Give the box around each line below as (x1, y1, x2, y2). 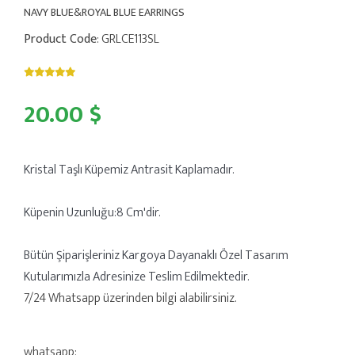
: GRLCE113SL (97, 29, 159, 50)
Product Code (24, 29, 97, 50)
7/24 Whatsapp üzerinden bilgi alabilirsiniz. (24, 288, 237, 309)
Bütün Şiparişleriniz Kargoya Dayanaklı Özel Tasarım (24, 245, 288, 266)
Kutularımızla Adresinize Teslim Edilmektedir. (24, 266, 250, 288)
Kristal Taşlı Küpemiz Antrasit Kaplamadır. (24, 159, 235, 181)
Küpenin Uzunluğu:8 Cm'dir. (24, 202, 161, 223)
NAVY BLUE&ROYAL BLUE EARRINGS (24, 3, 185, 21)
